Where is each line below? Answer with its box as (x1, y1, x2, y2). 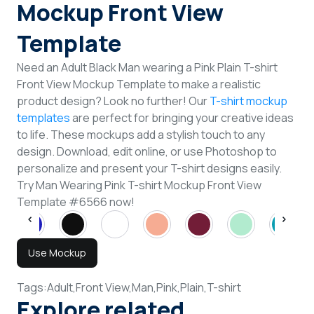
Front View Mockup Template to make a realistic (17, 76, 261, 92)
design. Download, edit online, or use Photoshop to (17, 143, 277, 159)
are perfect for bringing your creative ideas (70, 109, 294, 125)
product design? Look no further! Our (17, 93, 210, 109)
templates (17, 109, 70, 125)
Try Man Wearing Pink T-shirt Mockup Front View (17, 177, 261, 193)
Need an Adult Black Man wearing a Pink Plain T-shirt (17, 59, 278, 75)
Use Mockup (28, 245, 86, 259)
